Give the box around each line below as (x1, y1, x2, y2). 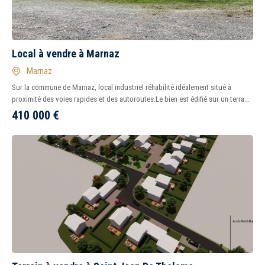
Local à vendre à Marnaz (12, 47, 119, 60)
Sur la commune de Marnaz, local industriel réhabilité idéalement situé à (12, 83, 231, 92)
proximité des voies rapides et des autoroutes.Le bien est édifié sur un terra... (12, 95, 250, 104)
